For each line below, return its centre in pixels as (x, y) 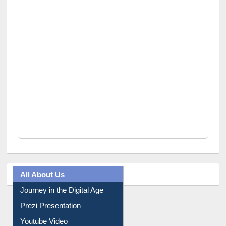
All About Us (43, 151)
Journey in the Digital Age (62, 166)
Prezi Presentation (51, 182)
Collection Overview (53, 213)
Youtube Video (44, 198)
